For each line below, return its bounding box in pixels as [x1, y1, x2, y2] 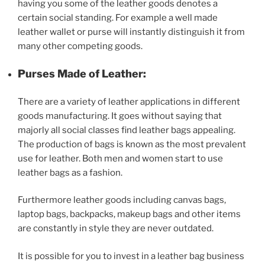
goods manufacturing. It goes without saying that [18, 110, 222, 121]
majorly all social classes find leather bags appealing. [18, 124, 235, 135]
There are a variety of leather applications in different [18, 96, 240, 107]
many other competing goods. [18, 40, 143, 51]
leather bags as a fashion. [18, 167, 124, 178]
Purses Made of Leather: [18, 67, 146, 80]
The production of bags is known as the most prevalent [18, 138, 246, 150]
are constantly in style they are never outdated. [18, 223, 214, 234]
